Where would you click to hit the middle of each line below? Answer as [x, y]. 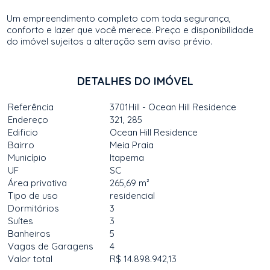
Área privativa [38, 183]
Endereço [28, 120]
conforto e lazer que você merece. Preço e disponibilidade [130, 30]
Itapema [127, 158]
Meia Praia [132, 145]
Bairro [21, 145]
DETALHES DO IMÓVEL [135, 81]
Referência [31, 107]
